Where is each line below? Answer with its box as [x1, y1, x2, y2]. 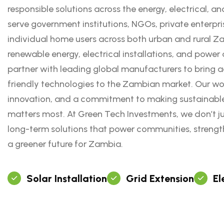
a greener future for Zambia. [7, 138, 123, 149]
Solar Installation [26, 172, 107, 184]
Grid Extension [126, 172, 194, 184]
